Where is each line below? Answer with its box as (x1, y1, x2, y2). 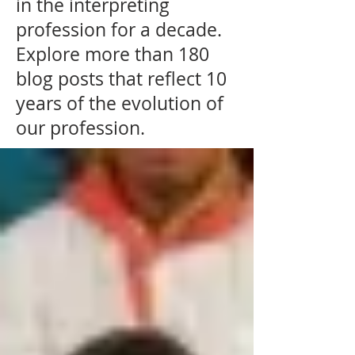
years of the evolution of (16, 91, 223, 116)
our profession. (16, 116, 145, 140)
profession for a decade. (16, 17, 222, 42)
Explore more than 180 (16, 42, 209, 67)
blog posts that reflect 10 (16, 67, 227, 91)
